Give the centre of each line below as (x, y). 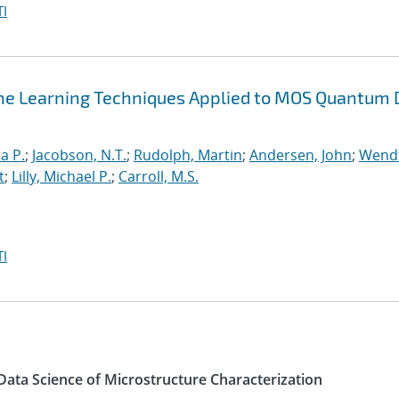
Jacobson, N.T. (79, 155)
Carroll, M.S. (159, 176)
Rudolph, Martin (188, 155)
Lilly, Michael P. (61, 176)
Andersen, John (301, 155)
